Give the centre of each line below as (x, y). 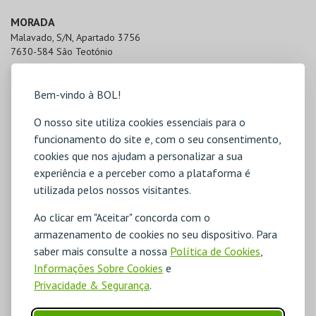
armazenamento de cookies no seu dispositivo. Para (156, 234)
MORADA (33, 22)
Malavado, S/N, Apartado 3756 (75, 38)
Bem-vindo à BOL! (77, 94)
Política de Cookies (215, 251)
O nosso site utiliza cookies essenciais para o (140, 122)
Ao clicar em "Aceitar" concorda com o (122, 217)
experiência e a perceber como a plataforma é (142, 172)
